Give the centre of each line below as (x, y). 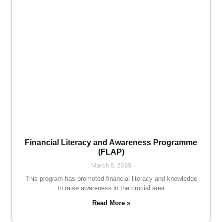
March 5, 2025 (111, 166)
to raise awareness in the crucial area (111, 188)
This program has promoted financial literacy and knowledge (111, 179)
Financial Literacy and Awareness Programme (111, 143)
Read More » (111, 203)
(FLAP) (111, 152)
